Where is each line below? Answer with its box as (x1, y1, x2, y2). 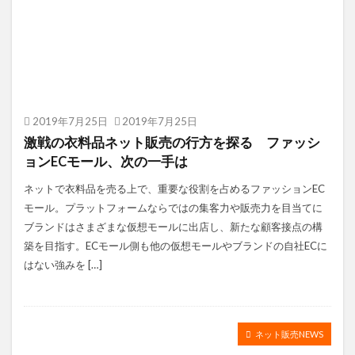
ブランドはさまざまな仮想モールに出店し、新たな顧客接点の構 (24, 220, 323, 234)
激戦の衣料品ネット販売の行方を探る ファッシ (24, 135, 320, 151)
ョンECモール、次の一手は (24, 154, 188, 170)
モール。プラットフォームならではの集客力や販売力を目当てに (24, 201, 323, 215)
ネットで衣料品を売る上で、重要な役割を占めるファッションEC (24, 182, 325, 196)
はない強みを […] (24, 258, 102, 272)
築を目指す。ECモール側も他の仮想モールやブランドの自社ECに (24, 239, 327, 253)
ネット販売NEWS (255, 328, 323, 339)
